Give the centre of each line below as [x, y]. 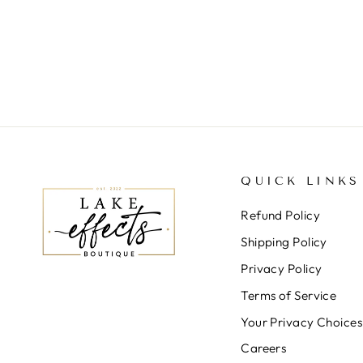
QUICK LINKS [301, 181]
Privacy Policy [282, 268]
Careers [264, 348]
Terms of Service [289, 295]
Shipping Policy [284, 242]
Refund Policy [281, 216]
